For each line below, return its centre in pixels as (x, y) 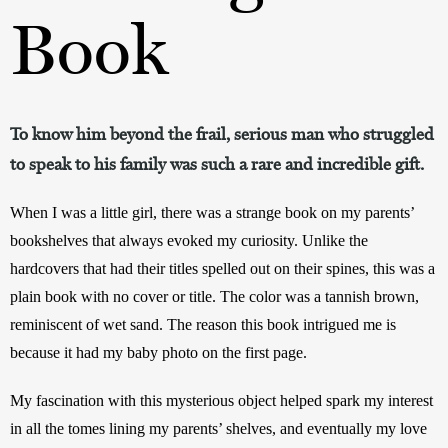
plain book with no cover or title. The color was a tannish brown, (214, 296)
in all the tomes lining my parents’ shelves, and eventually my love (218, 428)
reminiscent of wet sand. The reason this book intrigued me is (203, 324)
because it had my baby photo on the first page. (158, 352)
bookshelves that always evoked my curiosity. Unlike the (189, 240)
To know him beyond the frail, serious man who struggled (222, 133)
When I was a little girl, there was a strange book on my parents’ (212, 212)
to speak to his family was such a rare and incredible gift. (217, 163)
